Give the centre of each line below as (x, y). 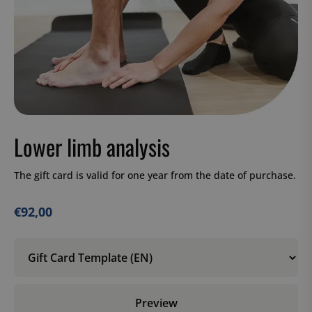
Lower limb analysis (92, 147)
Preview (156, 303)
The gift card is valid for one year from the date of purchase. (155, 175)
